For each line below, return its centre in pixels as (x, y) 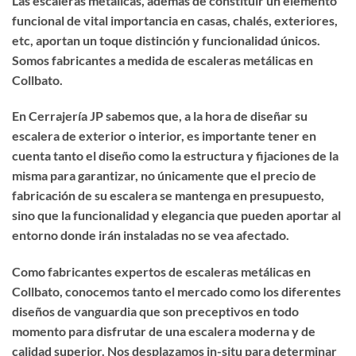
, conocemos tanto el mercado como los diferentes (200, 292)
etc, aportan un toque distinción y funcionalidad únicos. (166, 40)
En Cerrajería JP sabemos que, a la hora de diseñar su (160, 116)
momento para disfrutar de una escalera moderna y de (164, 331)
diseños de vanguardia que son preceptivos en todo (155, 311)
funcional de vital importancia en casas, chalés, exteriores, (175, 20)
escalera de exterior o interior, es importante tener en (164, 136)
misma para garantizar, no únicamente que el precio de (164, 176)
